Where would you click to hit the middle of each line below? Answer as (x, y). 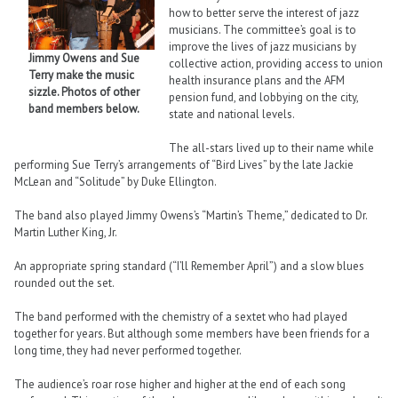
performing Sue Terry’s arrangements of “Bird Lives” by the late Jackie (184, 164)
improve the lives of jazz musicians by (263, 46)
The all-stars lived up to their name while (271, 147)
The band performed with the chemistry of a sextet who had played (181, 317)
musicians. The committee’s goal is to (263, 29)
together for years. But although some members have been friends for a (192, 334)
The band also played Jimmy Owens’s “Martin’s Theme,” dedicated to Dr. (191, 215)
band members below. (84, 108)
